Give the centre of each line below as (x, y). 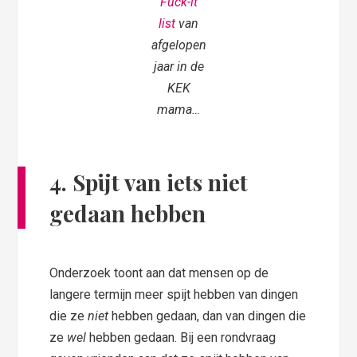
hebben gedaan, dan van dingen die (209, 316)
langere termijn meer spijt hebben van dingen (174, 295)
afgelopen (178, 45)
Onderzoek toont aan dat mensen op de (159, 273)
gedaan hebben (128, 214)
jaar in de (178, 67)
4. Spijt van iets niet (149, 182)
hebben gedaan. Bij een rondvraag (183, 338)
